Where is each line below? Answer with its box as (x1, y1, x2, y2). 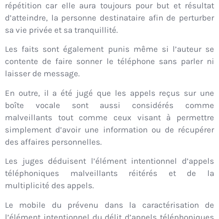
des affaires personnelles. (5, 136, 102, 147)
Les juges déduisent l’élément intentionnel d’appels (5, 156, 214, 166)
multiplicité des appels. (5, 180, 94, 191)
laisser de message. (5, 68, 80, 79)
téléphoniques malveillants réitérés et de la (5, 168, 214, 178)
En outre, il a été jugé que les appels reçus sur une (5, 88, 214, 98)
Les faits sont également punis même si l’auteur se (5, 44, 214, 54)
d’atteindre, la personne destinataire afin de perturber (5, 13, 214, 23)
